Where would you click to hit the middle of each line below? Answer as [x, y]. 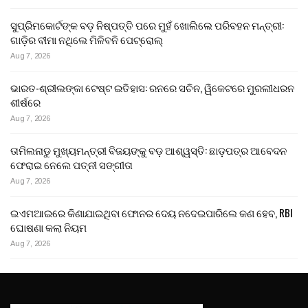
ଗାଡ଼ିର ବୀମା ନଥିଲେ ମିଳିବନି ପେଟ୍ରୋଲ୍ [87, 40]
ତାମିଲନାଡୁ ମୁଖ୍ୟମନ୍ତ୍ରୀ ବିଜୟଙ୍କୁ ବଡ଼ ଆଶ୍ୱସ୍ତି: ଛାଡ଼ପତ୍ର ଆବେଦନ [148, 150]
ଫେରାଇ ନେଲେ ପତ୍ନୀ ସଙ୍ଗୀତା [71, 165]
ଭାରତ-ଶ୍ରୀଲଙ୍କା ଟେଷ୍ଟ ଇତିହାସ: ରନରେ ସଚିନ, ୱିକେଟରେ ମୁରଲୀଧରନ [152, 88]
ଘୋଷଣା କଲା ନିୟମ [48, 227]
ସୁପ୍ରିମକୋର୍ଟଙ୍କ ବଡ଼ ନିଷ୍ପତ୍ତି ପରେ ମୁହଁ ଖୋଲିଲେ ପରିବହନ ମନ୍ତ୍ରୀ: [147, 25]
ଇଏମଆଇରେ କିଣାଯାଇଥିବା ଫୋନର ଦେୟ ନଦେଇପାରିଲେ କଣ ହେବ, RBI [152, 213]
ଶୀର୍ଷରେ [25, 102]
